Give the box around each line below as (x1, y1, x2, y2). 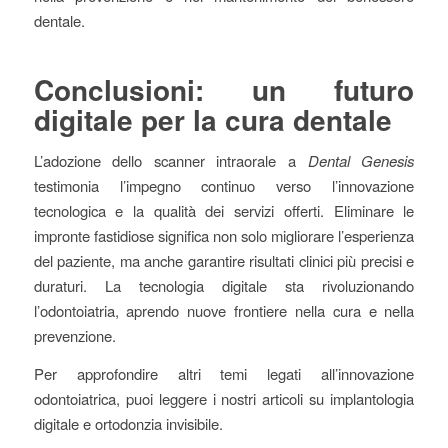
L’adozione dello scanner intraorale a (33, 149, 308, 171)
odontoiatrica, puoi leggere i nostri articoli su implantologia (33, 387, 415, 409)
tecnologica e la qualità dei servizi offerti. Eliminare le (33, 199, 415, 221)
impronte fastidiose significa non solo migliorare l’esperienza (33, 224, 415, 246)
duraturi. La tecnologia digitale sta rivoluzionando (33, 274, 415, 296)
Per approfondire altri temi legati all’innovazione (33, 362, 415, 384)
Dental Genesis (307, 149, 415, 171)
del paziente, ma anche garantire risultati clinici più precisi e (33, 249, 415, 271)
